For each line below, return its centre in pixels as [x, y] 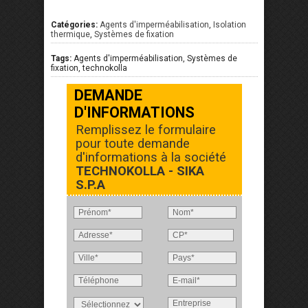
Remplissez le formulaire [145, 130]
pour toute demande [132, 143]
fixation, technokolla [89, 68]
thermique [70, 34]
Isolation [230, 25]
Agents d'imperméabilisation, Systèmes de [154, 58]
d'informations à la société [151, 157]
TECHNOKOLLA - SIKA [140, 171]
